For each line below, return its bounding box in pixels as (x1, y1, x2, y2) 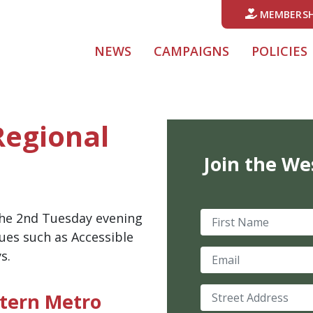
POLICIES (252, 43, 307, 59)
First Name (200, 209, 267, 226)
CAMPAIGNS (154, 43, 229, 59)
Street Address (200, 284, 289, 301)
